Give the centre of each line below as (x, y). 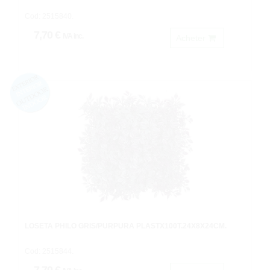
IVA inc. (73, 36)
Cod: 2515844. (49, 251)
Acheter (192, 38)
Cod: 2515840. (49, 16)
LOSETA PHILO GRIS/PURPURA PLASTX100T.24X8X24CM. (126, 226)
